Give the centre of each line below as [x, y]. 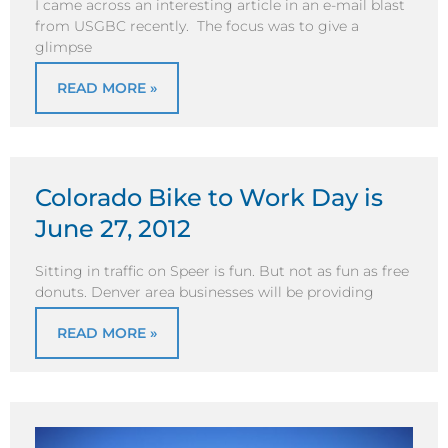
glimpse [63, 46]
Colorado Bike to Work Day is [209, 198]
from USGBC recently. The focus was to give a [197, 25]
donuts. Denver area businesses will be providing [204, 291]
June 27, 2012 [113, 229]
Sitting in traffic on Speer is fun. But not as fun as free [222, 270]
